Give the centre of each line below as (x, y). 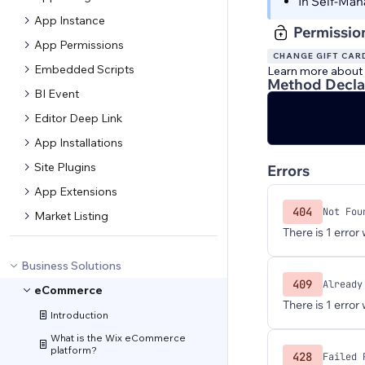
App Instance (70, 20)
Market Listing (71, 216)
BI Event (57, 94)
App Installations (79, 143)
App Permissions (79, 45)
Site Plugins (65, 167)
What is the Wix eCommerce (118, 338)
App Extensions (76, 191)
